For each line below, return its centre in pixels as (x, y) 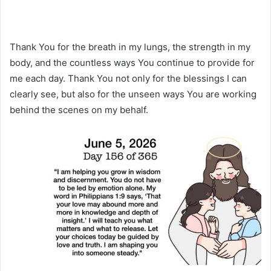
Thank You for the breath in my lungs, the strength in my (130, 47)
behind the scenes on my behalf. (79, 109)
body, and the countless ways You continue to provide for (132, 62)
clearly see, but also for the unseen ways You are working (133, 94)
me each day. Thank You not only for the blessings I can (128, 78)
